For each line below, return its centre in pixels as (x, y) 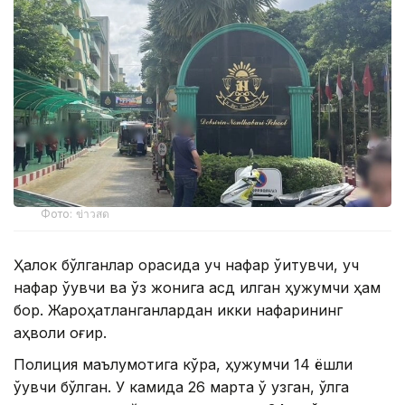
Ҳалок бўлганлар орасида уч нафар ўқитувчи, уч (186, 265)
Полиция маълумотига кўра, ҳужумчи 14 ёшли (183, 365)
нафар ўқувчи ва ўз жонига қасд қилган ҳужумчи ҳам (197, 288)
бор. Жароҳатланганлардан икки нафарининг (178, 311)
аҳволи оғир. (60, 333)
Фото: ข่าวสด (75, 214)
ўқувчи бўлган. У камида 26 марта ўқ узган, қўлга (181, 387)
